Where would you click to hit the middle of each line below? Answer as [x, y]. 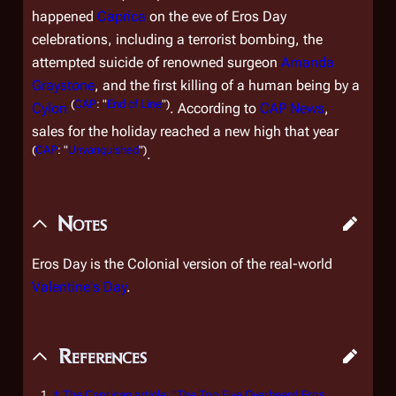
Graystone [63, 85]
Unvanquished [103, 149]
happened [65, 16]
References [103, 356]
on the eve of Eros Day [216, 16]
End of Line [134, 103]
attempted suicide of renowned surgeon [156, 62]
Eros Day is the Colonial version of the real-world [182, 264]
